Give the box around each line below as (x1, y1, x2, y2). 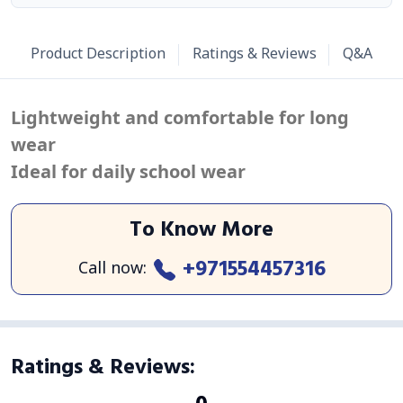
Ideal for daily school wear (11, 159, 246, 184)
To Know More (130, 211, 273, 247)
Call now (77, 258, 143, 281)
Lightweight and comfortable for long (11, 105, 349, 130)
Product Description (30, 45, 166, 66)
